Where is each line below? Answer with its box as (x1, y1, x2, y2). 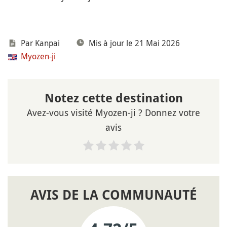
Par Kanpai (21, 37, 60, 49)
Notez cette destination (44, 91, 183, 105)
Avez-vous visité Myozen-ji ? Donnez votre (27, 106, 200, 119)
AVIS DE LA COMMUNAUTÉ (30, 187, 197, 203)
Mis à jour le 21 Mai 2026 (89, 37, 180, 49)
